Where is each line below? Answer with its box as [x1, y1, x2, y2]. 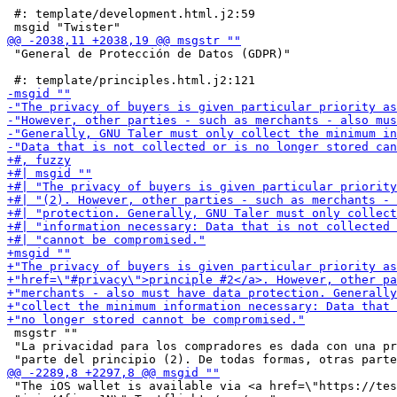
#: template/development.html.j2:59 [7, 7, 255, 20]
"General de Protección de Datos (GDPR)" [7, 47, 291, 60]
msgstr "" [7, 326, 78, 339]
